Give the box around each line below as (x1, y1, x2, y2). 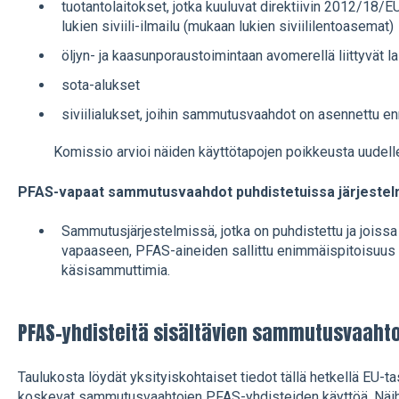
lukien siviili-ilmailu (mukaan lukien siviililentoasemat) (61, 17, 394, 35)
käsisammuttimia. (61, 262, 170, 280)
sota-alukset (61, 77, 140, 94)
